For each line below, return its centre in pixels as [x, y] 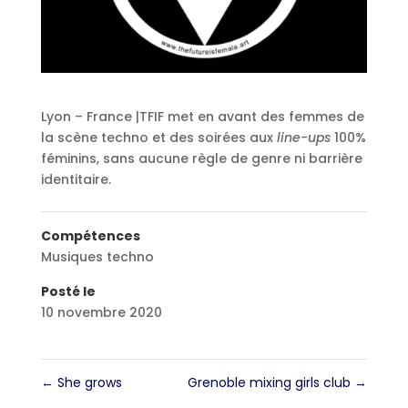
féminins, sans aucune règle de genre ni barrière [201, 158]
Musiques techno [97, 256]
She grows [87, 382]
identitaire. [76, 179]
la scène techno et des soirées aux [158, 137]
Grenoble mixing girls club [271, 382]
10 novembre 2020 [101, 312]
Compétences [90, 235]
